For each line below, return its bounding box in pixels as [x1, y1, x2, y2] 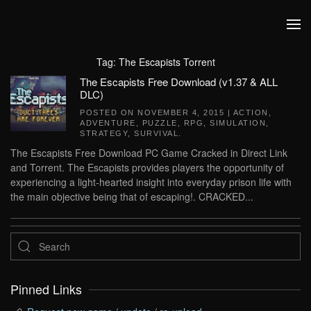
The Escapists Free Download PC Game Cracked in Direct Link [10, 146, 287, 160]
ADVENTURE [80, 119, 136, 127]
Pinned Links [10, 280, 82, 298]
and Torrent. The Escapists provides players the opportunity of [10, 160, 284, 174]
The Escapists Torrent [118, 55, 215, 69]
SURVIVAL [134, 129, 178, 137]
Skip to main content [31, 31, 121, 45]
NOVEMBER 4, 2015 [137, 108, 224, 117]
